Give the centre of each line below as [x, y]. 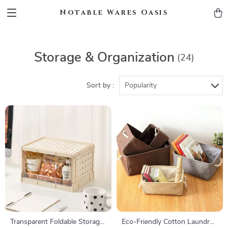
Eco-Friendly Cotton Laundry [167, 222]
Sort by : [100, 85]
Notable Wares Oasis [114, 12]
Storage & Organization [104, 58]
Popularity [141, 85]
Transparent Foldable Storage [57, 222]
